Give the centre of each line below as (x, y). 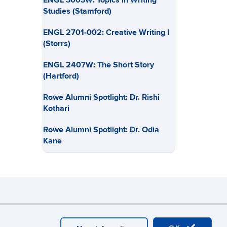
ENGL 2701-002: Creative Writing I (106, 32)
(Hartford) (61, 76)
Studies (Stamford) (77, 11)
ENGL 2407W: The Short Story (98, 65)
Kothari (56, 108)
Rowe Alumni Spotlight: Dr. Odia (101, 130)
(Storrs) (56, 44)
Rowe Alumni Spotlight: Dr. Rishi (101, 97)
